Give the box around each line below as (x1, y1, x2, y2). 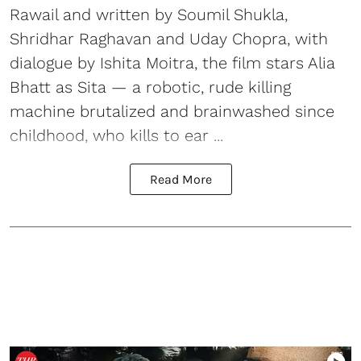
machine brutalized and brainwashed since (10, 101, 334, 121)
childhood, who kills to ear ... (10, 125, 223, 145)
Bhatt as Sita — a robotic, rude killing (10, 77, 291, 97)
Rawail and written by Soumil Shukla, (10, 4, 288, 24)
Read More (149, 171, 212, 187)
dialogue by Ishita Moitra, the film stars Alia (10, 52, 335, 73)
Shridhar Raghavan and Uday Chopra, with (10, 28, 328, 48)
